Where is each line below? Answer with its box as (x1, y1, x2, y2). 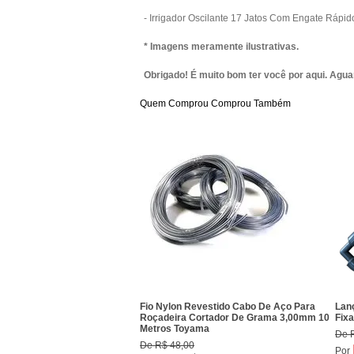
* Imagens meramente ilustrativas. (144, 41, 299, 52)
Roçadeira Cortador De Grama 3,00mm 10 (140, 312, 330, 323)
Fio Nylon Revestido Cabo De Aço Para (140, 301, 315, 312)
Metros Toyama (140, 323, 209, 334)
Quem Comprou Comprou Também (140, 98, 291, 109)
